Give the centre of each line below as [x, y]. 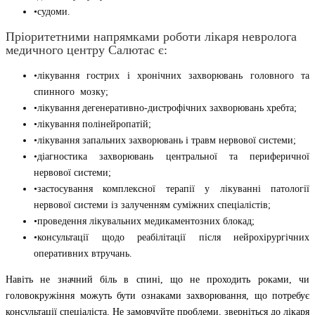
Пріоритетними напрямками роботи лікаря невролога [151, 36]
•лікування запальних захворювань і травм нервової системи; [165, 140]
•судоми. [52, 11]
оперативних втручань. [83, 253]
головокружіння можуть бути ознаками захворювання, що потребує [157, 295]
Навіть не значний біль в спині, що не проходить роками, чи [157, 279]
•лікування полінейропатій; [92, 124]
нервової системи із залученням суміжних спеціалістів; [152, 205]
